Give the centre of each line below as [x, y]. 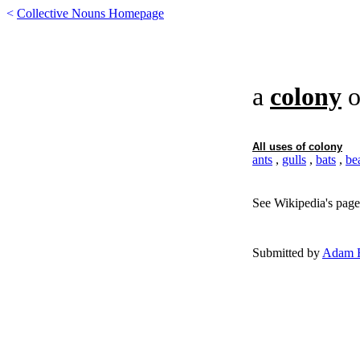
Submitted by [287, 253]
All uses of [280, 147]
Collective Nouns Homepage [90, 13]
